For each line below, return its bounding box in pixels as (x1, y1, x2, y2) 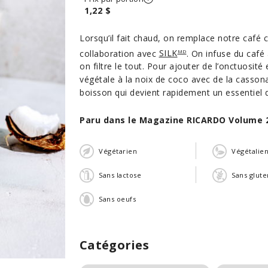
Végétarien (99, 146, 137, 156)
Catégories (80, 237, 149, 254)
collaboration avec (80, 47, 159, 59)
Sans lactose (99, 170, 141, 179)
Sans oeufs (99, 194, 136, 203)
